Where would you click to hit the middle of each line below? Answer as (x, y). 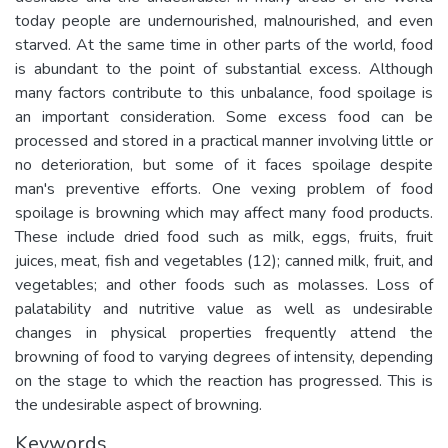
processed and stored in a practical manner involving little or (224, 140)
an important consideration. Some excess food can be (224, 116)
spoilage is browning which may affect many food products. (224, 212)
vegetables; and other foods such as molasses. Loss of (224, 284)
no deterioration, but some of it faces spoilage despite (224, 164)
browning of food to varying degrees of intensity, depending (224, 356)
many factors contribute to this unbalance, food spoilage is (224, 92)
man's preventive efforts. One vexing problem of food (224, 188)
